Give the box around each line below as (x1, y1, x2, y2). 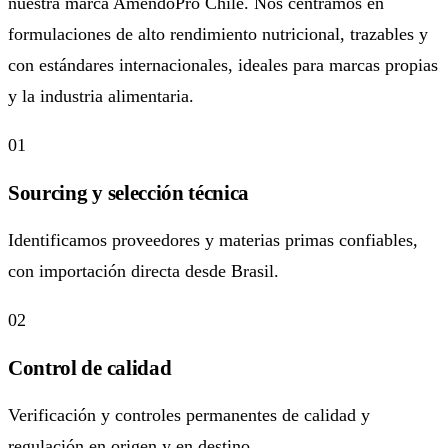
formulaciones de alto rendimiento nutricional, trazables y (8, 23, 428, 44)
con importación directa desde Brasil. (8, 260, 279, 281)
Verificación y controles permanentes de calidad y (8, 404, 370, 425)
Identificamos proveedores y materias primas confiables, (8, 229, 418, 250)
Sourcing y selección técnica (8, 180, 250, 205)
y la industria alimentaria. (8, 85, 194, 106)
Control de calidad (8, 355, 172, 380)
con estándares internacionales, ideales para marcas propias (8, 54, 438, 75)
